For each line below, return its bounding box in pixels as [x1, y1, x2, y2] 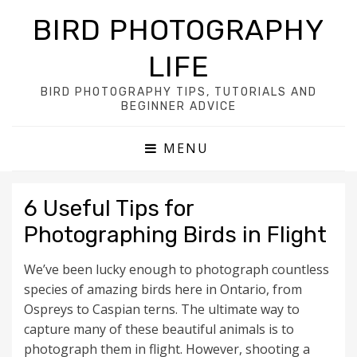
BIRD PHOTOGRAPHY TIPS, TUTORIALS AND [40, 85, 317, 99]
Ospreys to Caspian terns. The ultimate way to [24, 300, 300, 318]
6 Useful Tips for [24, 195, 194, 222]
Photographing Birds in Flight [24, 222, 327, 248]
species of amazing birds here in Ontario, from [24, 280, 302, 298]
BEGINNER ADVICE [120, 100, 237, 113]
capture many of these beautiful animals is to [24, 320, 294, 338]
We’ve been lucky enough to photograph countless [24, 261, 329, 278]
